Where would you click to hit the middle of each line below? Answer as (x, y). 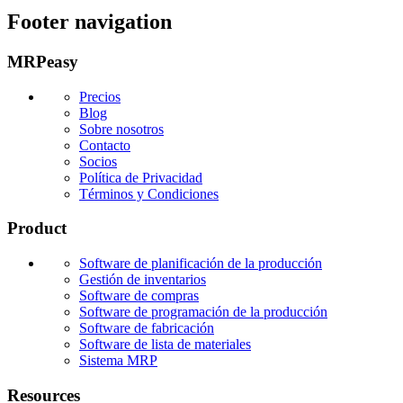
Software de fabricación (147, 327)
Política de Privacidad (141, 177)
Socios (98, 161)
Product (37, 228)
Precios (100, 96)
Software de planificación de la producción (201, 263)
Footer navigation (90, 21)
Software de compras (139, 295)
